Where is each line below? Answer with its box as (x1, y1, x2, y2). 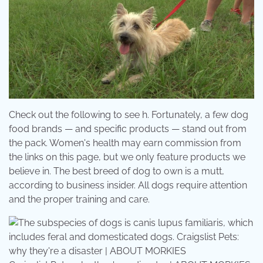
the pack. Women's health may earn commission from (9, 137, 241, 149)
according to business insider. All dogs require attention (9, 180, 247, 191)
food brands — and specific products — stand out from (9, 123, 247, 135)
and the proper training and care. (9, 194, 150, 205)
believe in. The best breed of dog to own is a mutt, (9, 166, 224, 177)
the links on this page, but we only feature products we (9, 151, 245, 163)
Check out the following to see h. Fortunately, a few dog (9, 109, 248, 121)
